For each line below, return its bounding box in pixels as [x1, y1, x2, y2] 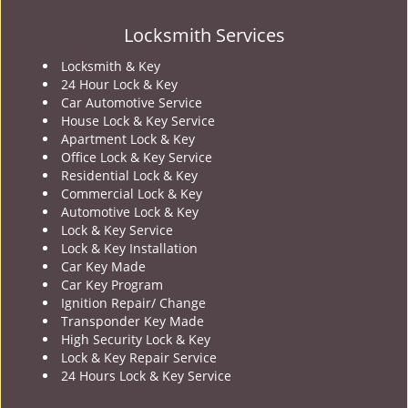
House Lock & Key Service [61, 112, 215, 129]
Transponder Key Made [61, 312, 204, 330]
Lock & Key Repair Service [61, 349, 217, 366]
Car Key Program [61, 276, 167, 293]
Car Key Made [61, 258, 146, 275]
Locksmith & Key [61, 57, 164, 75]
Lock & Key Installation [61, 240, 198, 257]
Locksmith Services [123, 23, 285, 47]
